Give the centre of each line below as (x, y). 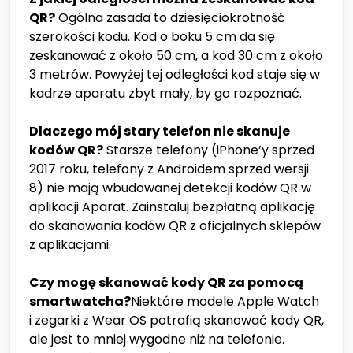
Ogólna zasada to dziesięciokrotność (170, 18)
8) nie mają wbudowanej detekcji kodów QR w (170, 188)
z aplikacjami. (70, 245)
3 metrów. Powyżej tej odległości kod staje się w (175, 75)
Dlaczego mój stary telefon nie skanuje (160, 132)
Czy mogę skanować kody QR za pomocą (166, 283)
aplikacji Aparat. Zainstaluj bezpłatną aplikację (172, 207)
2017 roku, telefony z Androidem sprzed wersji (169, 169)
